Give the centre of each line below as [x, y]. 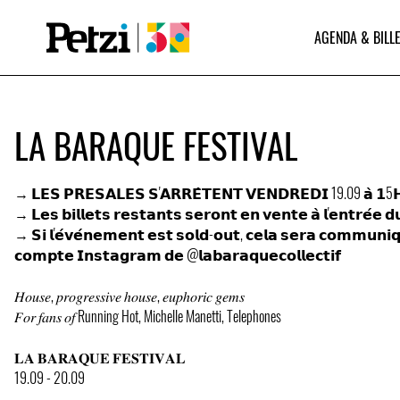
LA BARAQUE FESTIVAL [156, 145]
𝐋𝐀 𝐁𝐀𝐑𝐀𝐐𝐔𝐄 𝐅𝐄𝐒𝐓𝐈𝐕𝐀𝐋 [100, 357]
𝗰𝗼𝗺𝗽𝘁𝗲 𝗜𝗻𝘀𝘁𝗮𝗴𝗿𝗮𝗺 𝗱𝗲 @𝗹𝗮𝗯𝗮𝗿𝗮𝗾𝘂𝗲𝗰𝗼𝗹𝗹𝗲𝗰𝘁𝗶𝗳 [178, 254]
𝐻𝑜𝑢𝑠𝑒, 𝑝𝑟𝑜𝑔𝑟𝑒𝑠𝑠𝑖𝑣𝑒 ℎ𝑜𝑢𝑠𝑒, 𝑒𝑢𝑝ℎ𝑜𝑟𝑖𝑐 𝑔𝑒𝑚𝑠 [129, 295]
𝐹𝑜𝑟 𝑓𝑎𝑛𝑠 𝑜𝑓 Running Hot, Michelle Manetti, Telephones [148, 316]
